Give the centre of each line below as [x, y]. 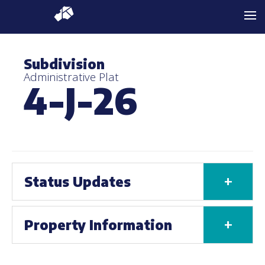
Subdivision [64, 64]
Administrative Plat [71, 77]
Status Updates [77, 182]
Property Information [98, 225]
